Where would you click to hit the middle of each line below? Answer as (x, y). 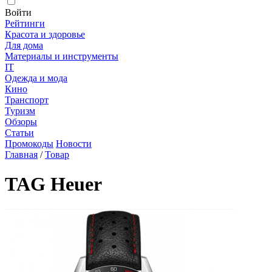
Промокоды (29, 144)
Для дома (24, 45)
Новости (74, 144)
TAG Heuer (53, 184)
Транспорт (27, 100)
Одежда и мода (36, 78)
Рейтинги (25, 23)
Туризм (20, 111)
